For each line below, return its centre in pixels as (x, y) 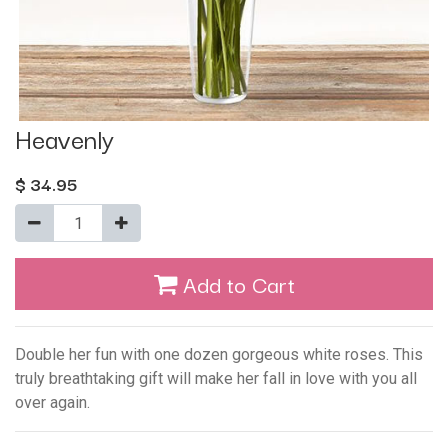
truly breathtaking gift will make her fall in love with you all (216, 378)
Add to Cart (235, 283)
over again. (52, 402)
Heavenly (64, 138)
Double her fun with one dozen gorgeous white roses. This (219, 354)
